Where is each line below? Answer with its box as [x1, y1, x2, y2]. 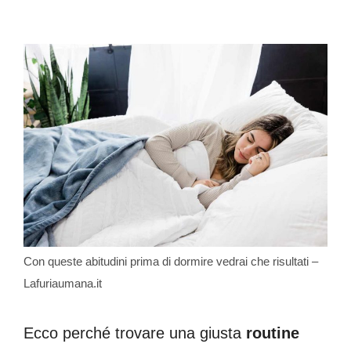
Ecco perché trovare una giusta [24, 324, 246, 342]
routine [246, 324, 299, 342]
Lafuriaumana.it [24, 276, 102, 290]
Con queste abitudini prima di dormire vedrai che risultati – [24, 254, 318, 268]
